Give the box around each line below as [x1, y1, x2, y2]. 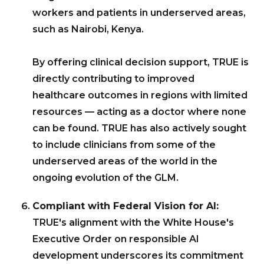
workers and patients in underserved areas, [32, 7, 246, 19]
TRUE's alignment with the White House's [32, 217, 234, 229]
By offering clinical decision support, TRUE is [32, 57, 249, 68]
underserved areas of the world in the [32, 156, 217, 167]
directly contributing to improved [32, 73, 194, 85]
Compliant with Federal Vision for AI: [32, 200, 219, 212]
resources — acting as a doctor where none [32, 106, 246, 118]
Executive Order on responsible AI [32, 233, 199, 245]
